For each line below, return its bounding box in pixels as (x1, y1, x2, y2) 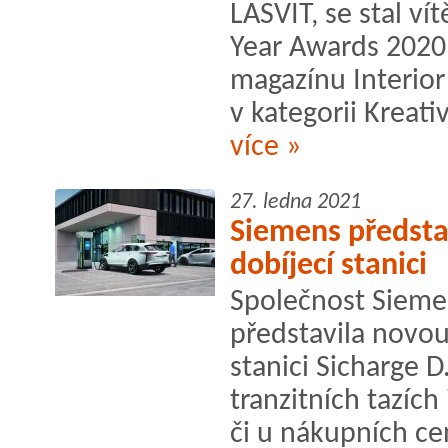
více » (230, 132, 301, 162)
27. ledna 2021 (230, 190, 361, 214)
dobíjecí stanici (230, 249, 427, 282)
